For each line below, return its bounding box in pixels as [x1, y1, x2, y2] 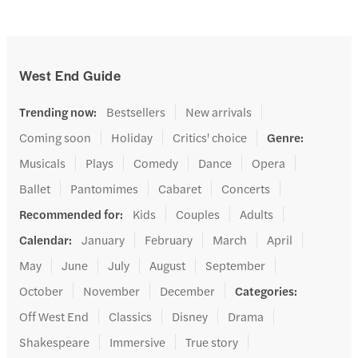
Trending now [19, 103, 93, 121]
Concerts [221, 180, 270, 197]
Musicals [19, 154, 66, 172]
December [160, 282, 215, 300]
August [149, 257, 185, 274]
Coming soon [19, 129, 91, 146]
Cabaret [158, 180, 201, 197]
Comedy [133, 154, 178, 172]
